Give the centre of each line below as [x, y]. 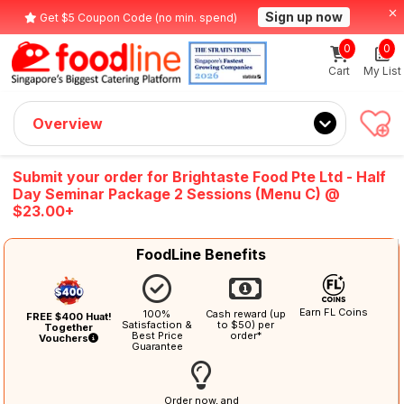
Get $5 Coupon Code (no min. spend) [138, 18]
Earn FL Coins [334, 312]
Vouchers [64, 338]
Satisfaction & [157, 325]
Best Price [157, 336]
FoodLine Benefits [202, 255]
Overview [68, 124]
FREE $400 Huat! [69, 316]
